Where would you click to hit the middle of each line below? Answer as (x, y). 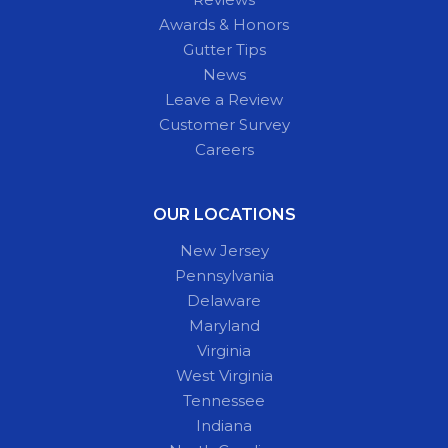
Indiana (224, 425)
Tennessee (224, 400)
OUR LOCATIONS (224, 214)
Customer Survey (224, 124)
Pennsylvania (224, 275)
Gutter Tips (224, 49)
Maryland (224, 325)
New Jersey (224, 250)
